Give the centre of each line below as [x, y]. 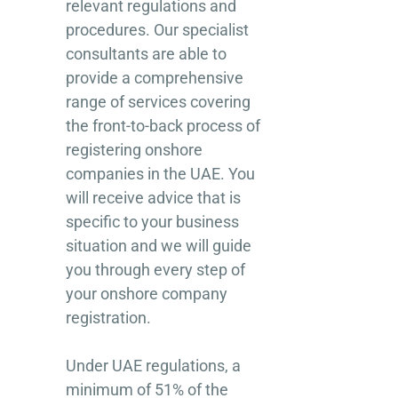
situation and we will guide [159, 246]
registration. [108, 318]
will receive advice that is [153, 198]
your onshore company [147, 294]
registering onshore [134, 150]
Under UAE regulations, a [153, 366]
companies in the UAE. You [160, 174]
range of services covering [158, 102]
